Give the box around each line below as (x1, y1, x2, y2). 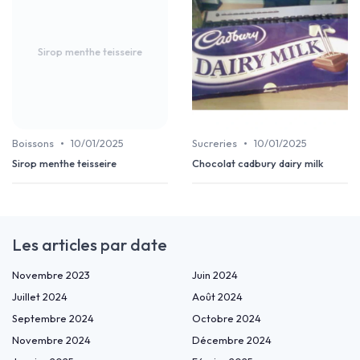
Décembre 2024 (192, 333, 272, 347)
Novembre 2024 (12, 333, 91, 347)
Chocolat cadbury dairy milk (192, 157, 324, 170)
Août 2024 (192, 290, 243, 304)
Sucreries (192, 137, 237, 150)
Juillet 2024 (12, 290, 67, 304)
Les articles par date (12, 235, 167, 256)
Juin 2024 (192, 268, 238, 282)
